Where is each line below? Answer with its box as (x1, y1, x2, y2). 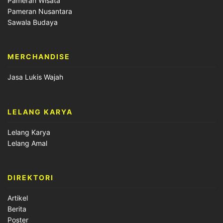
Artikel (7, 194, 28, 203)
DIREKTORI (7, 173, 54, 182)
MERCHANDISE (7, 52, 70, 61)
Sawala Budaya (7, 17, 58, 26)
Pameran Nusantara (7, 6, 72, 15)
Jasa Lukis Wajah (7, 73, 63, 82)
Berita (7, 205, 26, 214)
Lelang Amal (7, 138, 47, 147)
